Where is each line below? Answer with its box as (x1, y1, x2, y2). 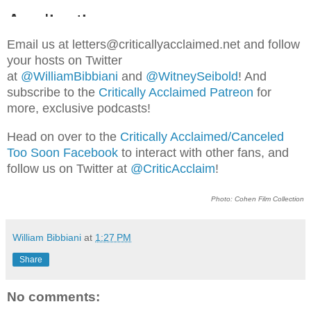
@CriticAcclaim (131, 161, 215, 176)
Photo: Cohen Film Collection (211, 194, 304, 203)
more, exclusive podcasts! (7, 101, 151, 115)
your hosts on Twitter (7, 53, 122, 67)
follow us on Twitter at (7, 161, 131, 176)
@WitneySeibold (146, 69, 238, 83)
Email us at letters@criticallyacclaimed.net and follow (7, 37, 300, 51)
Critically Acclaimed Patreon (99, 85, 253, 99)
